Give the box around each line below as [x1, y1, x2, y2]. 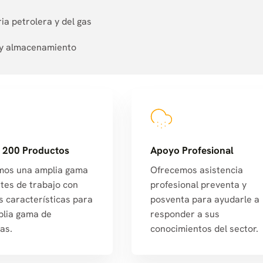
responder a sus [150, 208, 220, 221]
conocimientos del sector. [150, 222, 258, 235]
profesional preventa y [150, 178, 247, 191]
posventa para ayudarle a [150, 193, 259, 206]
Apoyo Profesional [150, 143, 234, 157]
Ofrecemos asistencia [150, 164, 243, 177]
